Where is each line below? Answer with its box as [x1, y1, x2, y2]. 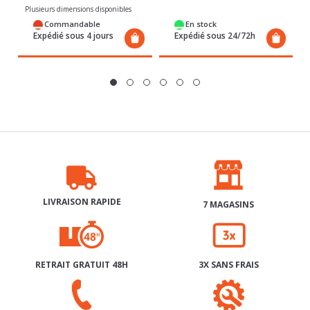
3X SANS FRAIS [198, 230, 259, 243]
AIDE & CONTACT [46, 290, 118, 302]
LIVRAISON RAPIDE [42, 168, 121, 181]
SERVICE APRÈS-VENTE [181, 290, 275, 302]
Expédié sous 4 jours [33, 2, 113, 14]
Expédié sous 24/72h [174, 2, 255, 14]
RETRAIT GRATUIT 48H [35, 230, 128, 243]
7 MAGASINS [203, 171, 254, 183]
